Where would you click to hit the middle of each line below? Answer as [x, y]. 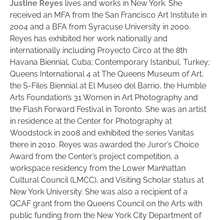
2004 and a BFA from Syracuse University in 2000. [100, 27]
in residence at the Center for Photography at [91, 121]
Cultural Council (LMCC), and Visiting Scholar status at [107, 180]
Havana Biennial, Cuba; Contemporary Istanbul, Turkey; [110, 62]
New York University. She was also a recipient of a [99, 192]
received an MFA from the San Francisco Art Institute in [108, 15]
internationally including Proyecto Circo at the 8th [98, 50]
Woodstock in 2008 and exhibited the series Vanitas [102, 133]
